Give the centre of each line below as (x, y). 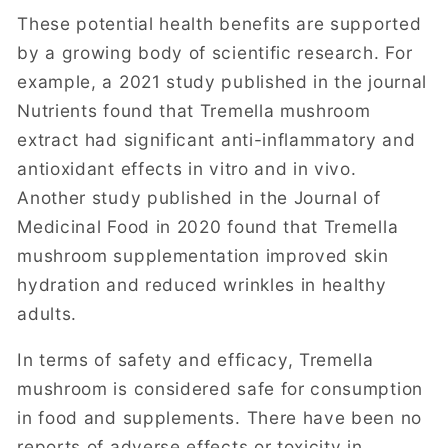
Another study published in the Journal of (199, 197)
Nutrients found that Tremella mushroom (194, 110)
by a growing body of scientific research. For (215, 52)
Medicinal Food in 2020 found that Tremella (208, 226)
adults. (47, 313)
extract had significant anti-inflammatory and (216, 139)
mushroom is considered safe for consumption (220, 388)
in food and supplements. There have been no (219, 417)
